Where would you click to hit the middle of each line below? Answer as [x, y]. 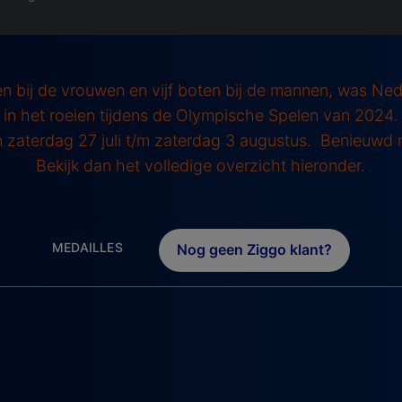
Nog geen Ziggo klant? [254, 249]
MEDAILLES [87, 247]
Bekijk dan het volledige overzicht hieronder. [201, 166]
